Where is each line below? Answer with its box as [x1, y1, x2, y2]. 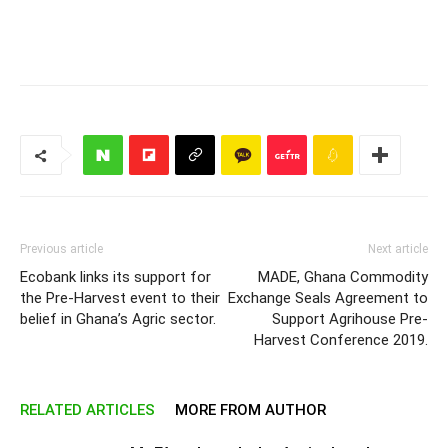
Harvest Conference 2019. [254, 331, 428, 349]
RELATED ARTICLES [20, 401, 155, 419]
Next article [368, 242, 428, 256]
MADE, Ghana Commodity [258, 268, 428, 286]
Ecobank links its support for [20, 268, 211, 286]
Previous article [20, 242, 103, 256]
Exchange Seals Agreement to [228, 289, 428, 307]
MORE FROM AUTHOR [175, 401, 326, 419]
